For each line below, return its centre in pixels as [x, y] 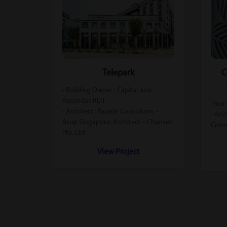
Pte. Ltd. [74, 133]
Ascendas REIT [84, 101]
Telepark [118, 73]
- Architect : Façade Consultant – [110, 111]
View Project [118, 152]
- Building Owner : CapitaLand [107, 90]
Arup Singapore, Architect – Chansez [117, 122]
